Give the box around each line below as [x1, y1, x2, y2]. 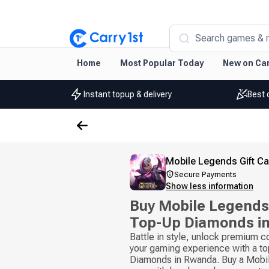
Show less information [166, 181, 253, 191]
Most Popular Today [120, 58, 204, 68]
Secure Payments [174, 170, 237, 179]
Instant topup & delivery [83, 89, 172, 99]
